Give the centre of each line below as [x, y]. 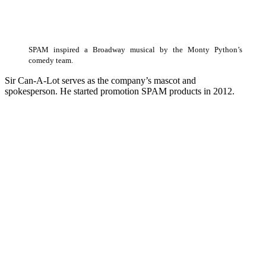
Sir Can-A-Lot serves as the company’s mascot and [100, 81]
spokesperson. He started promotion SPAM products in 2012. [120, 91]
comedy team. [51, 61]
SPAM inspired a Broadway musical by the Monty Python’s [135, 50]
